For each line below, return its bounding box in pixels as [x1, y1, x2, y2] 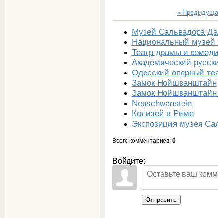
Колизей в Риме [131, 108, 194, 118]
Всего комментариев [112, 137, 169, 144]
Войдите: [112, 156, 145, 165]
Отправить [145, 196, 177, 203]
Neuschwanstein [131, 98, 192, 108]
